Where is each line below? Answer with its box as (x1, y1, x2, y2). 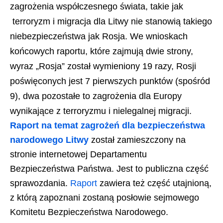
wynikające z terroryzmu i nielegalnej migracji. (10, 106, 192, 116)
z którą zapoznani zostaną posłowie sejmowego (10, 192, 199, 203)
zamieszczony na (117, 134, 186, 145)
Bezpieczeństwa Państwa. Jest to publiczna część (10, 163, 209, 174)
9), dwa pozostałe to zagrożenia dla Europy (10, 91, 182, 101)
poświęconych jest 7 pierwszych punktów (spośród (10, 76, 210, 86)
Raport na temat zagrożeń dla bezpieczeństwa (10, 120, 205, 130)
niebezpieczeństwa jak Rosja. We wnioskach (10, 31, 188, 41)
